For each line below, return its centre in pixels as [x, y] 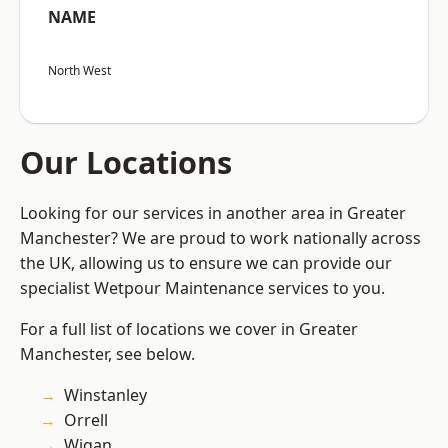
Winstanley [105, 395]
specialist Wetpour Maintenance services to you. [202, 288]
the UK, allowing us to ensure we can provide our [206, 263]
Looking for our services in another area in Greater [213, 213]
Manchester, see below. [107, 354]
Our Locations [126, 162]
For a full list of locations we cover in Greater [189, 329]
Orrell [86, 420]
